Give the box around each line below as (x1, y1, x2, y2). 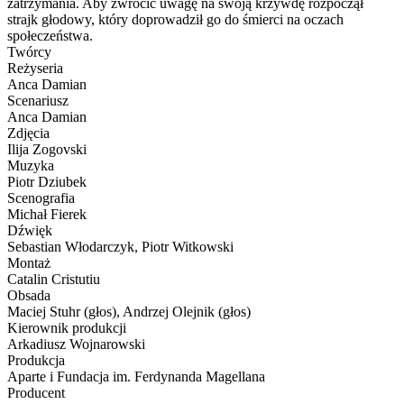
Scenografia (7, 189, 75, 206)
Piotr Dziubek (7, 173, 87, 189)
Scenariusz (7, 92, 69, 108)
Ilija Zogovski (7, 141, 87, 157)
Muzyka (7, 157, 54, 173)
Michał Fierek (7, 206, 87, 222)
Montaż (7, 254, 50, 271)
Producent (7, 384, 65, 400)
